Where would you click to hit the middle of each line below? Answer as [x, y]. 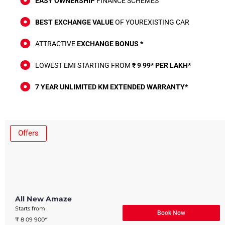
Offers [28, 133]
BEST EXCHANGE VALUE [74, 22]
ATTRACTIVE [56, 44]
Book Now [171, 213]
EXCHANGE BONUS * [110, 44]
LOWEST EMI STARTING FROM [84, 66]
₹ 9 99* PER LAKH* [161, 66]
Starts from [30, 209]
